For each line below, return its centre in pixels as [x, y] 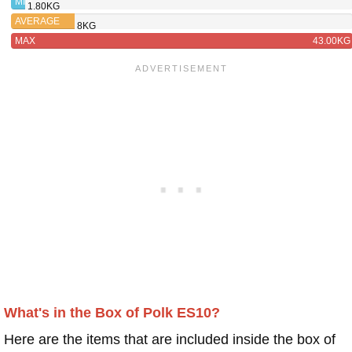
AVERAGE [37, 21]
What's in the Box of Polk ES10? [112, 312]
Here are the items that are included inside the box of [170, 339]
